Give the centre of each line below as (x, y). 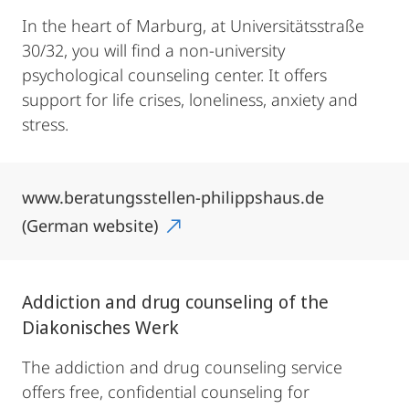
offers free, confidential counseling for (166, 392)
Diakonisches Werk (100, 327)
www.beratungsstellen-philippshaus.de (173, 197)
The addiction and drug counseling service (182, 367)
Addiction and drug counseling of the (175, 302)
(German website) (92, 225)
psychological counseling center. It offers (174, 75)
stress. (45, 124)
